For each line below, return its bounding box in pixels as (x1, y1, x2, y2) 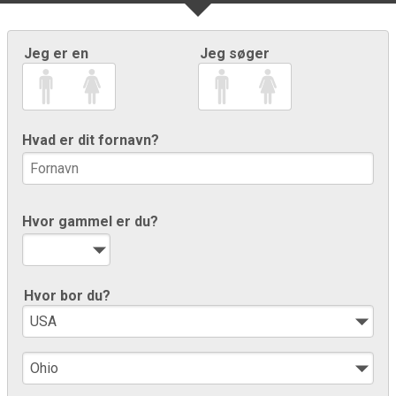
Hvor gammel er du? (22, 212, 158, 230)
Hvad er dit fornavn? (22, 132, 159, 148)
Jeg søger (200, 45, 270, 62)
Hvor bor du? (24, 286, 110, 304)
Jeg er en (24, 45, 88, 62)
